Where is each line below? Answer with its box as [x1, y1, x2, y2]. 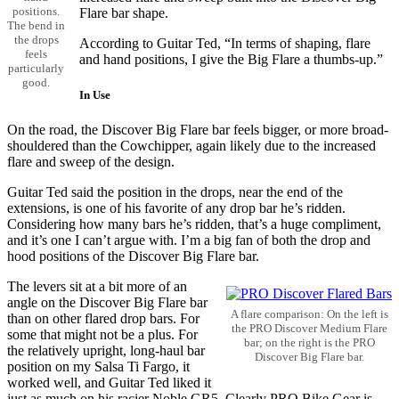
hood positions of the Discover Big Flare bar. [7, 248, 263, 264]
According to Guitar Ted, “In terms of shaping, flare [79, 36, 370, 52]
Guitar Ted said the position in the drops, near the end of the [7, 183, 343, 199]
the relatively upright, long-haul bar [7, 342, 205, 358]
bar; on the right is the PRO [243, 336, 375, 350]
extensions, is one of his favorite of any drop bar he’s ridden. [7, 199, 346, 216]
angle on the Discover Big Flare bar [7, 294, 208, 310]
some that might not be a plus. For [7, 326, 198, 342]
